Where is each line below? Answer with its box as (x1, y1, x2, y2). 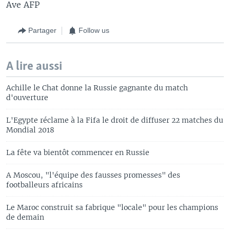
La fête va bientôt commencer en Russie (6, 147, 149, 157)
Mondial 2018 (6, 125, 54, 135)
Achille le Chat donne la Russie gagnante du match (6, 83, 188, 92)
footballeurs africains (6, 180, 83, 189)
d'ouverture (6, 92, 48, 102)
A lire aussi (6, 60, 62, 73)
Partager (28, 26, 56, 34)
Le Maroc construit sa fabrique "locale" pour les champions (6, 202, 218, 212)
